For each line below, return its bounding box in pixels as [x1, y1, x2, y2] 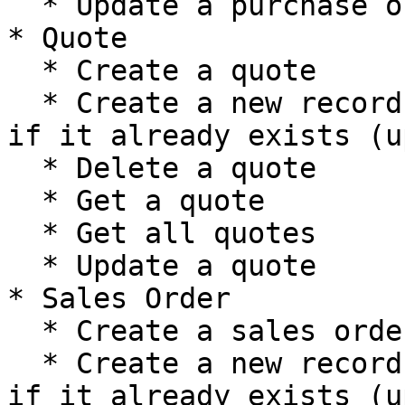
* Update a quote [7, 250, 42, 282]
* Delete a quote [7, 152, 42, 184]
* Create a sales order [7, 315, 42, 347]
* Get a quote [7, 184, 42, 217]
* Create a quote [7, 54, 42, 87]
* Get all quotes [7, 217, 42, 250]
